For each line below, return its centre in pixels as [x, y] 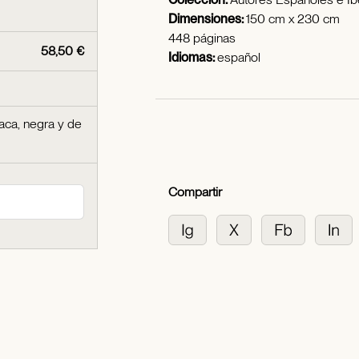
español [239, 57]
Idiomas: [193, 57]
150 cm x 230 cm [293, 19]
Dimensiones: [207, 19]
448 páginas [202, 38]
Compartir [195, 192]
